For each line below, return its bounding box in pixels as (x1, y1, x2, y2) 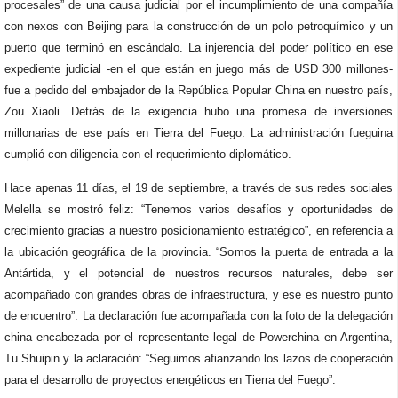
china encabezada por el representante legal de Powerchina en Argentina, (4, 330, 393, 344)
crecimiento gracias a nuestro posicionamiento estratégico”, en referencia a (4, 224, 393, 237)
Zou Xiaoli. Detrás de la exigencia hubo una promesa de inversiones (4, 105, 393, 118)
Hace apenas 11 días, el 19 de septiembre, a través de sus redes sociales (4, 181, 393, 195)
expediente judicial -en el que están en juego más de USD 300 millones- (4, 62, 393, 76)
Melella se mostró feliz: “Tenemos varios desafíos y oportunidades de (4, 203, 393, 216)
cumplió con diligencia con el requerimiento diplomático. (4, 147, 291, 161)
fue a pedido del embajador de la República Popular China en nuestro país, (4, 84, 393, 97)
